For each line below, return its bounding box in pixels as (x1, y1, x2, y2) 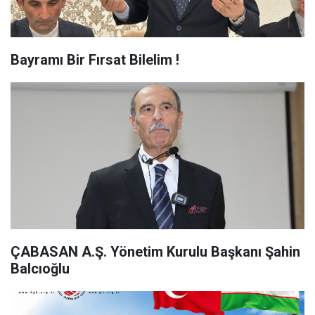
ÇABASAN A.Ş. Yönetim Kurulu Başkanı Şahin (11, 243, 300, 260)
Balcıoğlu (11, 260, 70, 277)
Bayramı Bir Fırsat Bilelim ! (11, 51, 179, 68)
